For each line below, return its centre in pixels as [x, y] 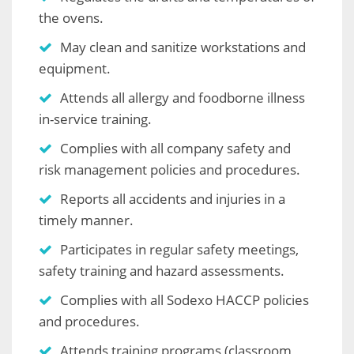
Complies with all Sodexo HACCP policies [185, 300]
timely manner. [86, 220]
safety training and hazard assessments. [162, 271]
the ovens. [71, 18]
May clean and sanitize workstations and [183, 47]
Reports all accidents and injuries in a [173, 199]
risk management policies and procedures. [169, 170]
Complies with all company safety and [175, 149]
